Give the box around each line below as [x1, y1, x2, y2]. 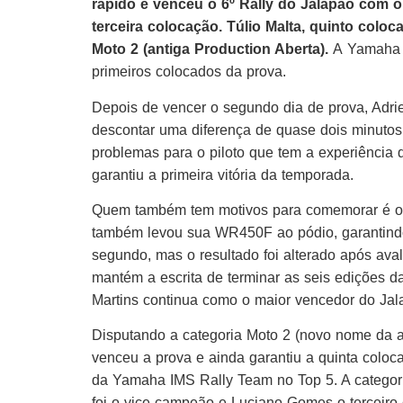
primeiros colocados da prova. [92, 64, 286, 80]
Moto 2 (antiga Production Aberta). [92, 41, 328, 58]
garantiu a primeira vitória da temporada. [92, 166, 354, 183]
